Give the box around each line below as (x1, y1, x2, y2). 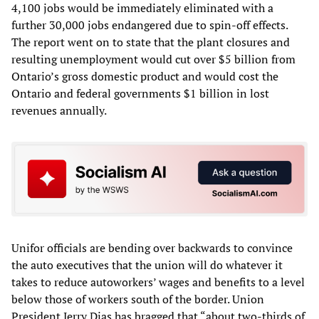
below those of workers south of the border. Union (11, 291, 264, 308)
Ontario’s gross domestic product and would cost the (11, 68, 278, 84)
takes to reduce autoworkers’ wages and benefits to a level (11, 274, 305, 291)
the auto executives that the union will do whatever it (11, 257, 283, 273)
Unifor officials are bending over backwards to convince (11, 240, 293, 256)
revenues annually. (11, 102, 107, 118)
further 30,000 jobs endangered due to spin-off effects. (11, 16, 288, 33)
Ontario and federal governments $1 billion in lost (11, 85, 269, 101)
